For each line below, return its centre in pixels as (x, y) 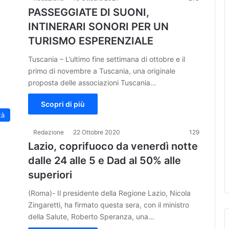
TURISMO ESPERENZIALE (91, 41)
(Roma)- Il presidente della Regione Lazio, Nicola (109, 193)
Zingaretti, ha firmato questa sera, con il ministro (109, 204)
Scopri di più (63, 104)
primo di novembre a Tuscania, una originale (102, 71)
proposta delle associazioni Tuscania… (92, 82)
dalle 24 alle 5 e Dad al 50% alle (105, 160)
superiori (50, 175)
